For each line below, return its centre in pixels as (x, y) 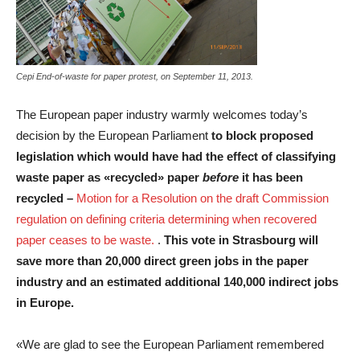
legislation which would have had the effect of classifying (176, 156)
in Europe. (45, 302)
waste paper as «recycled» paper (108, 177)
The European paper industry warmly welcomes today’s (162, 114)
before (222, 177)
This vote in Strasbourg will (241, 239)
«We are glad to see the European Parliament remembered (170, 344)
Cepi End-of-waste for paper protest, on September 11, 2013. (135, 76)
